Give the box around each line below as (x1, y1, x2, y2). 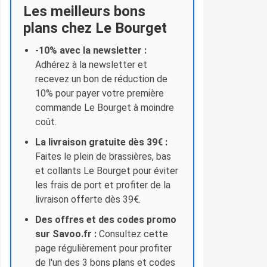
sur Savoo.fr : (35, 228, 99, 240)
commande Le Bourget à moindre (35, 101, 174, 113)
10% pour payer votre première (35, 87, 164, 99)
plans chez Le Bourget (23, 19, 167, 36)
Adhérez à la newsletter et (35, 58, 147, 70)
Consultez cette (99, 228, 168, 240)
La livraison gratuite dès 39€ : (35, 136, 167, 148)
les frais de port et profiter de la (35, 179, 170, 191)
